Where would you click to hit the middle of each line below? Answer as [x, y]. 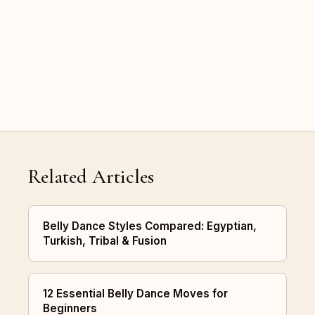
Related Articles [91, 177]
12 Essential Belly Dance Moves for [135, 294]
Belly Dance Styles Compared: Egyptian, [150, 226]
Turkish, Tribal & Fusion [105, 241]
